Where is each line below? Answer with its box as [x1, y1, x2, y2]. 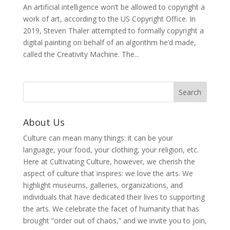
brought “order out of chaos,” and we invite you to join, [23, 215, 207, 225]
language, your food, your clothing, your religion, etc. [23, 144, 199, 155]
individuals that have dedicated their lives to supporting [23, 191, 205, 202]
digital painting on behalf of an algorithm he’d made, [23, 37, 196, 47]
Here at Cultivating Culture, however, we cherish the [23, 156, 195, 166]
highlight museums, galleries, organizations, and [23, 180, 183, 190]
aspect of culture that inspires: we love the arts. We [23, 168, 193, 178]
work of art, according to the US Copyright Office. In [23, 13, 196, 24]
